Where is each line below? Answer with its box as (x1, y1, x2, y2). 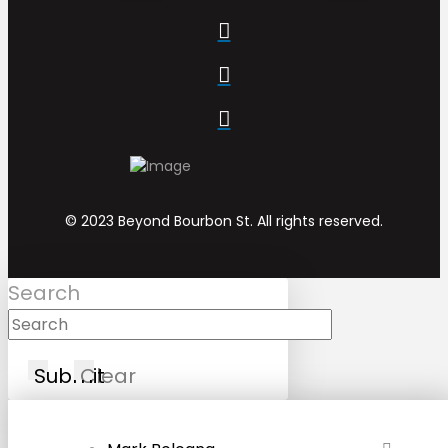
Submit (34, 362, 105, 391)
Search (8, 279, 80, 308)
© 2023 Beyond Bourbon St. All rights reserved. (65, 211, 383, 232)
